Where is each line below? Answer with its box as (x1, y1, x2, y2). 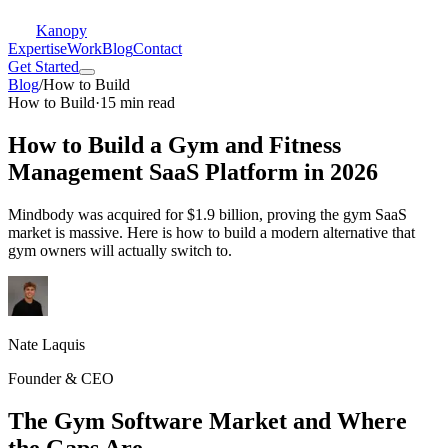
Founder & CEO (8, 369, 114, 387)
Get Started (8, 58, 79, 75)
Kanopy (36, 22, 87, 39)
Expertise (8, 40, 67, 57)
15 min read (100, 94, 175, 111)
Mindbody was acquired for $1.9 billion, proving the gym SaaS (8, 205, 407, 223)
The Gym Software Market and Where (8, 407, 407, 434)
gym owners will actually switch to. (8, 241, 232, 259)
